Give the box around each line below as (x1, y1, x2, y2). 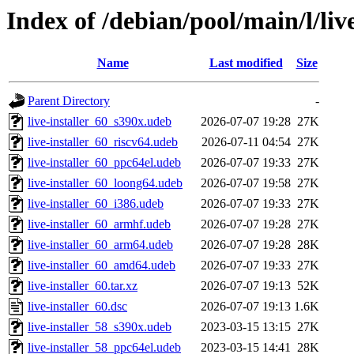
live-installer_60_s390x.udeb (28, 115, 171, 129)
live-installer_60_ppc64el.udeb (28, 156, 181, 170)
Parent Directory (28, 94, 110, 108)
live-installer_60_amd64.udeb (28, 258, 175, 273)
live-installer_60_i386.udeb (28, 197, 164, 211)
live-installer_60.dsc (28, 299, 127, 314)
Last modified (209, 56, 283, 70)
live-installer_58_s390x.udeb (28, 320, 171, 334)
